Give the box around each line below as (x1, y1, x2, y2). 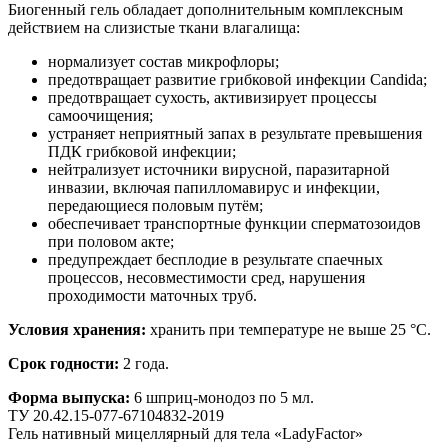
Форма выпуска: (8, 388, 130, 406)
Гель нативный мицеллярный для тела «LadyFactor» (8, 424, 363, 442)
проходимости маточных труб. (48, 286, 257, 304)
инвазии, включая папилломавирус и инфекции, (48, 178, 380, 196)
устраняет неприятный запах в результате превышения (48, 124, 422, 142)
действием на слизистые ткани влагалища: (8, 18, 300, 36)
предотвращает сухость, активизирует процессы (48, 88, 377, 106)
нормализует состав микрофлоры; (48, 52, 279, 70)
